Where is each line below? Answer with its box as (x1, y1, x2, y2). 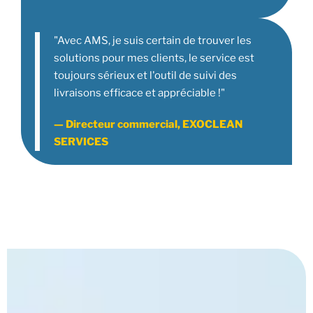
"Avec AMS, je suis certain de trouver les (54, 34, 252, 48)
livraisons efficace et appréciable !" (54, 87, 225, 100)
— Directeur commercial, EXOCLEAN (54, 117, 242, 131)
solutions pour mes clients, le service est (54, 52, 254, 65)
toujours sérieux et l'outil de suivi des (54, 69, 237, 82)
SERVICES (54, 135, 108, 148)
